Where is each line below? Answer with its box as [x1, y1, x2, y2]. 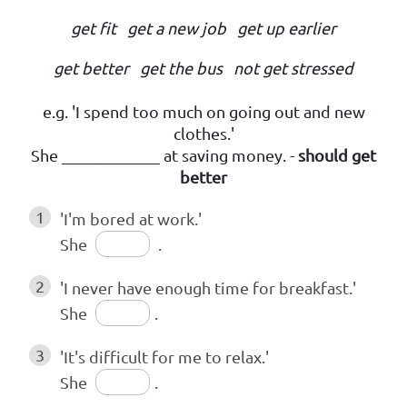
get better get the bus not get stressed [54, 58, 353, 78]
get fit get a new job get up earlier [71, 18, 336, 38]
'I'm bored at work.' [60, 209, 202, 229]
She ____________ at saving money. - [31, 145, 298, 165]
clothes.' [173, 124, 234, 144]
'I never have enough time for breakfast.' [60, 278, 356, 298]
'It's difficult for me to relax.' [60, 347, 269, 367]
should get [298, 145, 376, 165]
